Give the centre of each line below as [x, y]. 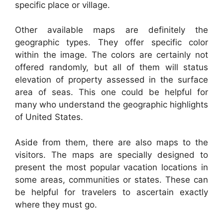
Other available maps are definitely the [111, 30]
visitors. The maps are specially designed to [111, 155]
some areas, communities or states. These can [111, 179]
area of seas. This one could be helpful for [111, 92]
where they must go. [56, 204]
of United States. [49, 117]
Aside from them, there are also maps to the [111, 142]
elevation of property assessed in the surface [111, 80]
